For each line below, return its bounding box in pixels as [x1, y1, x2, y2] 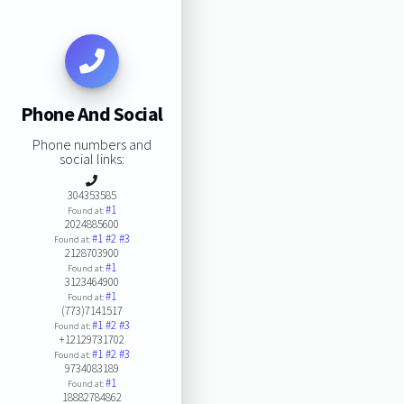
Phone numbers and [32, 134, 151, 153]
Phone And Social [20, 101, 163, 127]
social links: [59, 149, 124, 168]
